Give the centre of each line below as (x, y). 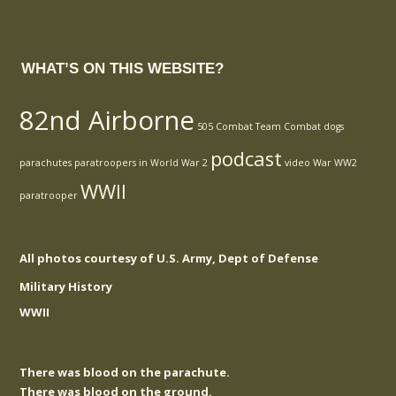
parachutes (46, 162)
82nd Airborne (107, 120)
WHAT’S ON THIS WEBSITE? (123, 68)
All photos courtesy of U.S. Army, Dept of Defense (169, 258)
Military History (66, 286)
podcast (247, 158)
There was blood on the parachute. (125, 372)
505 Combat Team (240, 126)
